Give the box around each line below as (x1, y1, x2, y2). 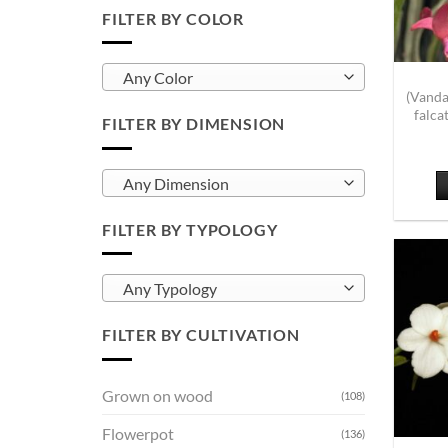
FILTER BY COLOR (102, 8, 244, 28)
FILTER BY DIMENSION (102, 114, 286, 134)
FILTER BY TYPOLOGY (102, 219, 278, 239)
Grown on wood (102, 385, 213, 405)
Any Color (122, 69, 193, 88)
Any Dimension (122, 174, 229, 193)
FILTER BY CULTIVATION (102, 325, 300, 345)
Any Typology (122, 280, 217, 299)
